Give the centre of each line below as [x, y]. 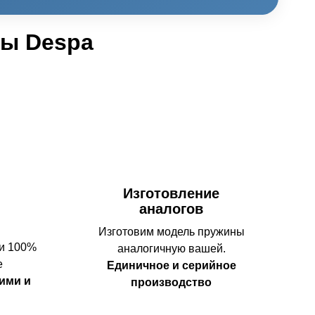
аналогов [172, 208]
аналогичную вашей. [171, 248]
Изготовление [172, 193]
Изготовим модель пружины [171, 231]
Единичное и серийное [171, 265]
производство [172, 282]
